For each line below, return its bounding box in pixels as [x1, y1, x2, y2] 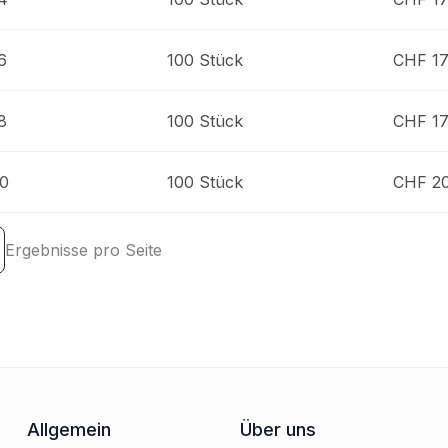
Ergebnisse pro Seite [5, 240, 162, 260]
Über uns [239, 419, 316, 440]
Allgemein [26, 419, 111, 440]
